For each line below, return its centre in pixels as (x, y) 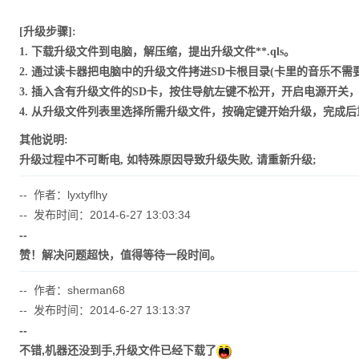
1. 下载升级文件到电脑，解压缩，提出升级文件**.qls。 (157, 52)
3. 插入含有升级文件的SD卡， (94, 92)
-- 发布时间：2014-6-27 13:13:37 (105, 310)
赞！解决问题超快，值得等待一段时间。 (120, 255)
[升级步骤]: (47, 32)
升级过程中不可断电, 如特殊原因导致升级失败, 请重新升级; (167, 160)
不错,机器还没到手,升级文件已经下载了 (117, 350)
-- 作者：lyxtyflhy (63, 195)
